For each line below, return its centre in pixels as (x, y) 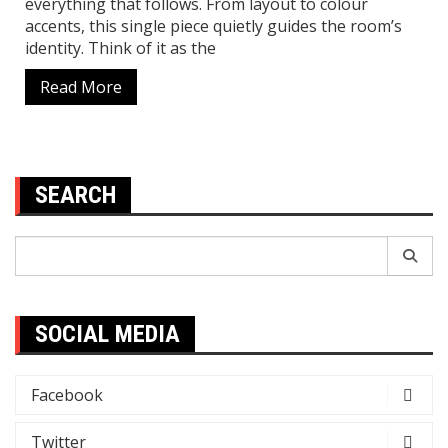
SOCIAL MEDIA (107, 334)
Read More (81, 87)
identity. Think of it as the (120, 48)
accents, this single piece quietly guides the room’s (213, 26)
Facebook (67, 395)
